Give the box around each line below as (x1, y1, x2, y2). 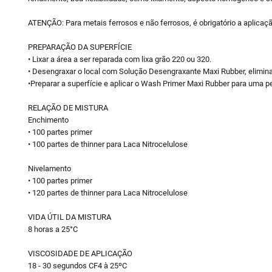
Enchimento (27, 115, 69, 124)
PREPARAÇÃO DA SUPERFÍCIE (27, 42, 132, 52)
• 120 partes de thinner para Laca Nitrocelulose (27, 188, 188, 197)
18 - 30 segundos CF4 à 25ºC (27, 261, 127, 270)
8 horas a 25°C (27, 225, 78, 234)
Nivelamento (27, 164, 71, 173)
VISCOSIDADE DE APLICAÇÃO (27, 249, 132, 258)
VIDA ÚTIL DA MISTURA (27, 212, 111, 222)
